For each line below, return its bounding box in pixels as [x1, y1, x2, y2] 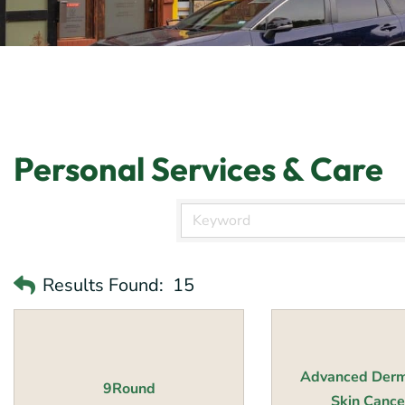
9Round [102, 379, 155, 400]
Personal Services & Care [14, 148, 383, 190]
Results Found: [42, 273, 164, 298]
